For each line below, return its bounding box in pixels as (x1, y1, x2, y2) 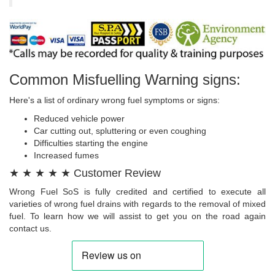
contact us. (9, 223, 52, 234)
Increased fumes (34, 150, 99, 161)
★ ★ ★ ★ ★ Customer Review (9, 167, 161, 180)
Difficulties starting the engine (34, 138, 148, 149)
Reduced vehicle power (34, 114, 125, 124)
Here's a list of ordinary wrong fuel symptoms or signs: (9, 95, 220, 106)
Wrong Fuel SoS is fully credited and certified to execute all (9, 187, 266, 197)
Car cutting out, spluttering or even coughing (34, 126, 206, 136)
